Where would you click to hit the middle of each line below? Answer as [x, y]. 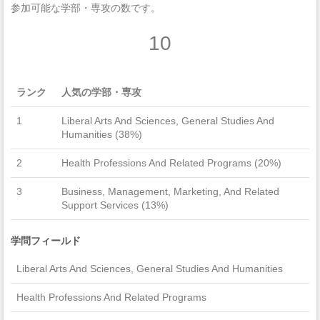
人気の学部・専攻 [101, 92]
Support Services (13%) [115, 205]
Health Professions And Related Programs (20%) [171, 162]
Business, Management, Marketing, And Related [170, 191]
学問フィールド [46, 240]
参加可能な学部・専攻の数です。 [86, 7]
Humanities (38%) [102, 134]
